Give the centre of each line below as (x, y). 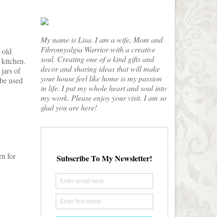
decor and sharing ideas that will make (100, 68)
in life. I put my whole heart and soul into (103, 88)
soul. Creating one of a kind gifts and (97, 59)
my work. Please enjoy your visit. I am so (103, 97)
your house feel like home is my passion (101, 78)
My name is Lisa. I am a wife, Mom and (101, 39)
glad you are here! (69, 107)
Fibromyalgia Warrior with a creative (98, 49)
